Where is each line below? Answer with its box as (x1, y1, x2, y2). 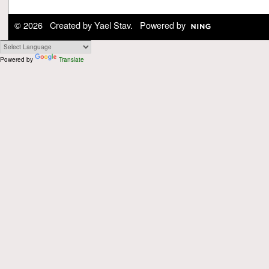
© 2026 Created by (14, 19, 94, 32)
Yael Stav (94, 19, 130, 32)
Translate (59, 55, 84, 64)
